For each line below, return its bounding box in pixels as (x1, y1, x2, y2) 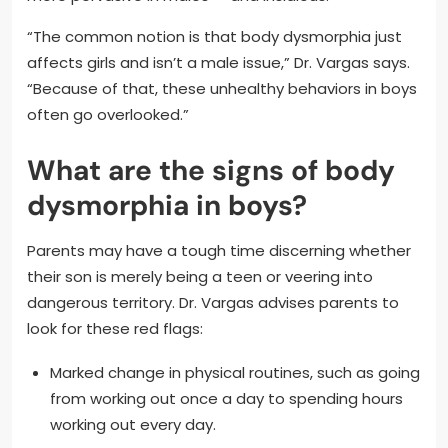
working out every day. (49, 414, 216, 436)
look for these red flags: (27, 318, 203, 340)
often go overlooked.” (27, 104, 189, 126)
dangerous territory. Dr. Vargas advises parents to (27, 292, 399, 314)
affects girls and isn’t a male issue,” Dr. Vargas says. (27, 52, 410, 74)
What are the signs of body (27, 152, 395, 190)
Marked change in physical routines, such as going (49, 362, 420, 384)
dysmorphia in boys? (27, 187, 307, 225)
